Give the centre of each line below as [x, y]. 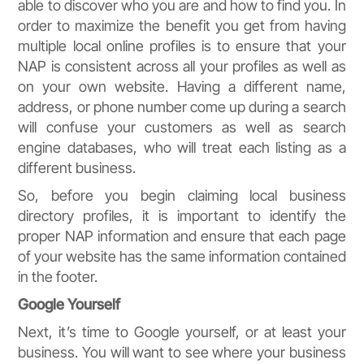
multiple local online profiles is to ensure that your [182, 46]
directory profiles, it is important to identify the [182, 216]
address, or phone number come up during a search [182, 107]
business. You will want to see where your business [182, 353]
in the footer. [58, 277]
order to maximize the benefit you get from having [182, 26]
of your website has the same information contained [182, 257]
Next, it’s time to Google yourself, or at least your [182, 332]
